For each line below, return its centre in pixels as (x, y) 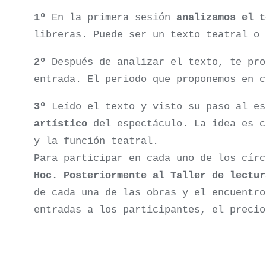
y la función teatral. (96, 141)
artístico (61, 124)
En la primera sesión (111, 18)
